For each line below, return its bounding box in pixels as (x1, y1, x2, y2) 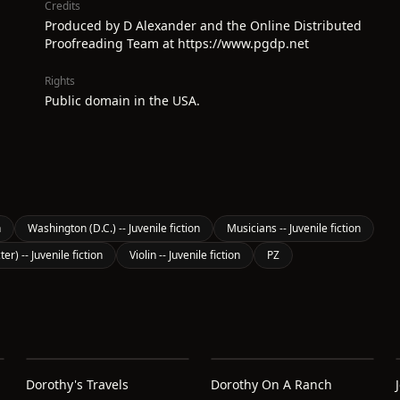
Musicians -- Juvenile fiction (227, 221, 361, 236)
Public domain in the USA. (45, 92, 200, 109)
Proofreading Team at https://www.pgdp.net (45, 35, 309, 52)
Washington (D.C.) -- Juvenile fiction (28, 221, 200, 236)
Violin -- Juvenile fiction (129, 247, 240, 262)
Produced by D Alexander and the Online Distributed (45, 17, 362, 34)
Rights (45, 73, 75, 88)
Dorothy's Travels (26, 376, 129, 393)
